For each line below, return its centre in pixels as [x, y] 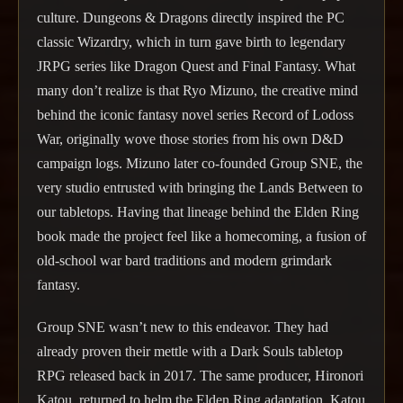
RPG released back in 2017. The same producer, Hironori [200, 375]
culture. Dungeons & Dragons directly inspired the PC [191, 18]
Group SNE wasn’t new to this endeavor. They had [183, 327]
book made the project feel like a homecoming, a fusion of [201, 237]
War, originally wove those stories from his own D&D [190, 139]
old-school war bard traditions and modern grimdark [184, 261]
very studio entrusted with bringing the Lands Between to [200, 188]
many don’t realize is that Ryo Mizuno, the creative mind [197, 91]
